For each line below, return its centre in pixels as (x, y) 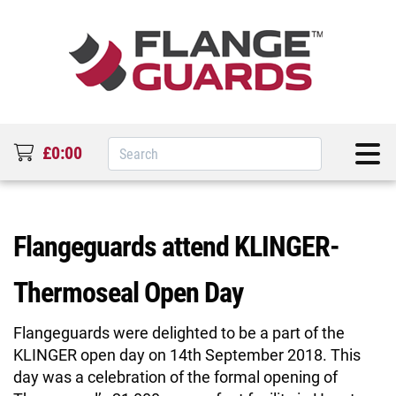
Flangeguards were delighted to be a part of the (179, 332)
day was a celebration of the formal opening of (175, 377)
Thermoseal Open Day (128, 291)
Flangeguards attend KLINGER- (176, 245)
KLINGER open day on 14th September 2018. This (187, 354)
